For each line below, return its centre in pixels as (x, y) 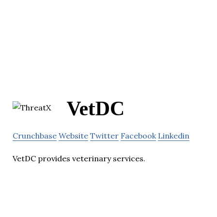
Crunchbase (35, 136)
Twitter (104, 136)
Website (73, 136)
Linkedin (174, 136)
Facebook (138, 136)
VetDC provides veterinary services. (79, 159)
